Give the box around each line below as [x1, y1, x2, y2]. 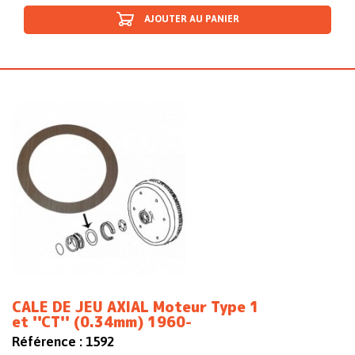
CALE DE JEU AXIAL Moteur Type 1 [12, 297, 259, 318]
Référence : [12, 334, 82, 350]
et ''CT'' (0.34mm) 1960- [12, 312, 192, 333]
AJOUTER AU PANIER [143, 13, 239, 25]
